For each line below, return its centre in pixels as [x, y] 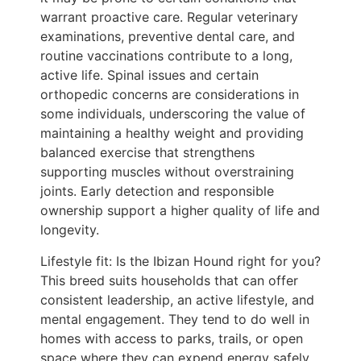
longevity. [70, 230]
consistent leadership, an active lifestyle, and [177, 299]
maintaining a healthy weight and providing [172, 133]
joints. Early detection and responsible [157, 191]
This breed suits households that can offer [169, 280]
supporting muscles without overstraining [167, 172]
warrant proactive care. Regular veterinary [169, 17]
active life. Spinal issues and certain [149, 75]
